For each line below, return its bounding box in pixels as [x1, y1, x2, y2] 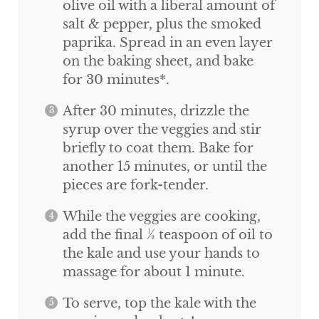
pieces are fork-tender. [62, 177, 209, 194]
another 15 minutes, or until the [62, 159, 267, 175]
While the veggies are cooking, [62, 209, 261, 225]
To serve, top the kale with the [62, 296, 256, 312]
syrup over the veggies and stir [62, 122, 261, 138]
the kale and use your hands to [62, 246, 260, 262]
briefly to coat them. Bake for [62, 140, 253, 157]
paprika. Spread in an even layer [62, 35, 273, 51]
